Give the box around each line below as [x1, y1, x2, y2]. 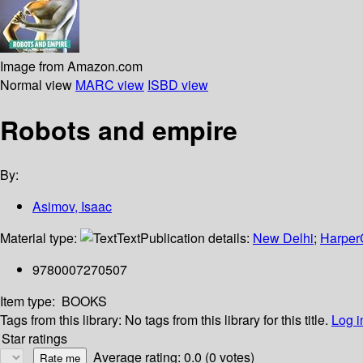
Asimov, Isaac [32, 197, 112, 216]
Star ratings [2, 329, 67, 348]
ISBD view [147, 75, 208, 94]
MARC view [75, 75, 144, 94]
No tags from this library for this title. [125, 310, 328, 330]
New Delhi [253, 228, 314, 248]
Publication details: [140, 228, 253, 248]
